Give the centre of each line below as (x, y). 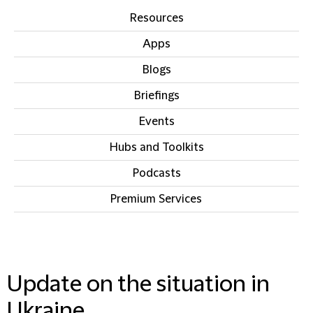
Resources (156, 18)
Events (156, 122)
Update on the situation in (138, 285)
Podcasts (156, 173)
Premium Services (156, 199)
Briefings (156, 96)
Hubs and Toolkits (156, 147)
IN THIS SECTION (156, 263)
